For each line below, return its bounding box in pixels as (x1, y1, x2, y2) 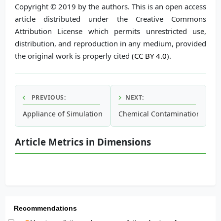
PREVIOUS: (30, 93, 66, 102)
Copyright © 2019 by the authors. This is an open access (15, 1, 206, 11)
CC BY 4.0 (134, 50, 167, 61)
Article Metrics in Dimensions (15, 135, 151, 148)
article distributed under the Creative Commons (15, 13, 206, 24)
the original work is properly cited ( (15, 50, 134, 61)
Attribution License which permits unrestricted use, (15, 26, 206, 36)
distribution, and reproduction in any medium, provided (15, 38, 206, 48)
